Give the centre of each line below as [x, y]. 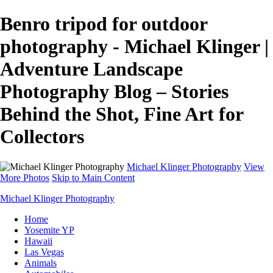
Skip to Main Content [93, 177]
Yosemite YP [49, 230]
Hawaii [38, 241]
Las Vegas [44, 252]
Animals [41, 263]
